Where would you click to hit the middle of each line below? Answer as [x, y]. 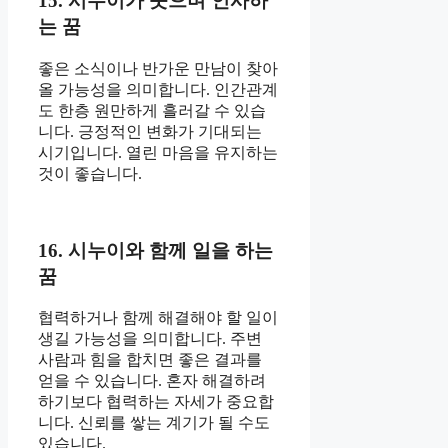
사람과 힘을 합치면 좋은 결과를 [150, 360]
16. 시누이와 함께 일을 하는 [155, 250]
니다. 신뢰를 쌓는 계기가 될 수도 [154, 423]
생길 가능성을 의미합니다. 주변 [150, 339]
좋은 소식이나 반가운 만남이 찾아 [158, 68]
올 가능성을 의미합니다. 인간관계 [158, 89]
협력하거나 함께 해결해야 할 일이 [158, 318]
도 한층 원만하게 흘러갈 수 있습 [152, 110]
